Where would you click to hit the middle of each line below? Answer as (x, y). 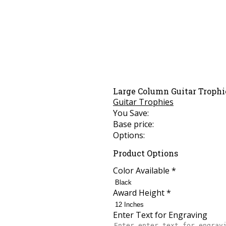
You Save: (131, 113)
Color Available (142, 170)
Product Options (146, 153)
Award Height (140, 192)
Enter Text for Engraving (160, 215)
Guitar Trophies (143, 102)
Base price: (133, 124)
